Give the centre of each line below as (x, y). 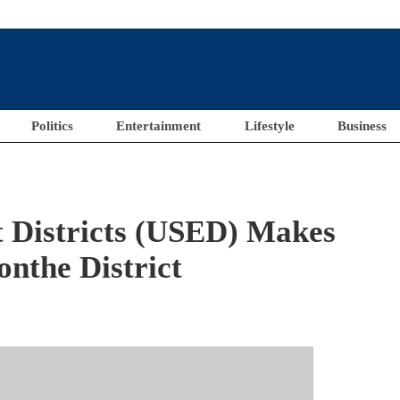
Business (362, 126)
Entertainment (159, 126)
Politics (52, 126)
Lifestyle (269, 126)
